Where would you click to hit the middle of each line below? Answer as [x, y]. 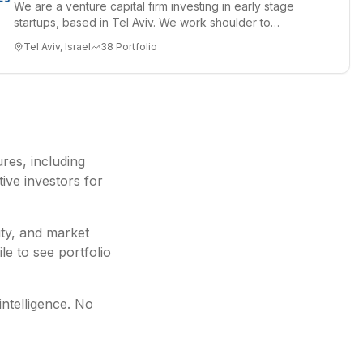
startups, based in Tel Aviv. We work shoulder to [142, 22]
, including [54, 161]
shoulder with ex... [62, 38]
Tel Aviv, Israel [57, 47]
